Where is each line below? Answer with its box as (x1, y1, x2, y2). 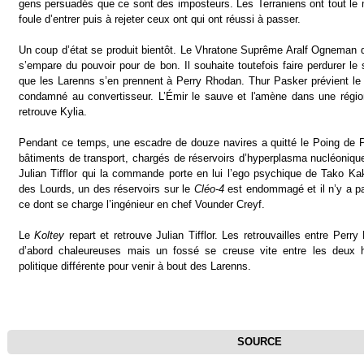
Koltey (34, 229, 65, 241)
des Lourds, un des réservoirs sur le (19, 183, 194, 195)
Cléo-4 (193, 183, 224, 195)
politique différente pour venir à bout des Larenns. (19, 260, 251, 272)
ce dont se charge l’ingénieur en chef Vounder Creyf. (19, 198, 265, 210)
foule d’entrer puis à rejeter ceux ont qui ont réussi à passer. (19, 13, 301, 25)
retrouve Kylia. (19, 106, 87, 118)
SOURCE (236, 336, 282, 348)
